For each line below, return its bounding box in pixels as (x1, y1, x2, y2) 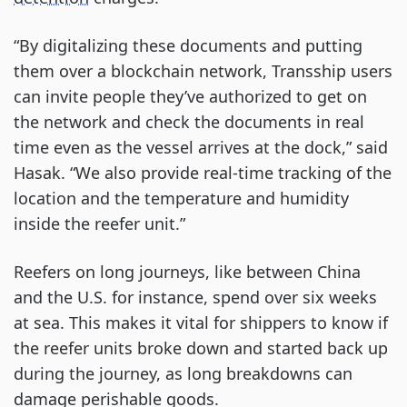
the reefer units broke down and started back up (14, 337, 388, 359)
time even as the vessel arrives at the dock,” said (14, 136, 388, 158)
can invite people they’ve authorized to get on (14, 85, 367, 107)
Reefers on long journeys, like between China (14, 261, 361, 283)
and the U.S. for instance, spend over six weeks (14, 286, 377, 308)
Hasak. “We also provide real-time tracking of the (14, 162, 392, 184)
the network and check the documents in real (14, 111, 364, 133)
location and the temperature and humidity (14, 187, 349, 209)
